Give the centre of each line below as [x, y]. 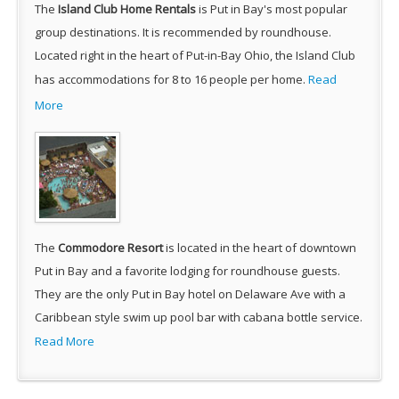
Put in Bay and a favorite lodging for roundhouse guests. [187, 271]
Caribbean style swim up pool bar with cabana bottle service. [199, 317]
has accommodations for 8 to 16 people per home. [171, 79]
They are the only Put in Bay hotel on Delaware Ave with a [190, 294]
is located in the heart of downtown [260, 248]
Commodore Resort [110, 248]
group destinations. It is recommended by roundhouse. [183, 32]
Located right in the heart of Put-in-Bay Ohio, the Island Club [195, 55]
